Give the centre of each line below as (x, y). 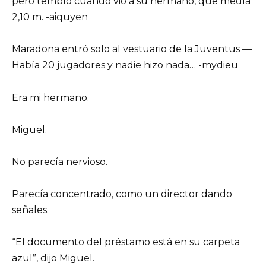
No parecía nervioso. (60, 161)
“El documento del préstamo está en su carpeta (126, 242)
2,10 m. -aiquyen (50, 17)
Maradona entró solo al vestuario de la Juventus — (132, 49)
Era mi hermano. (50, 97)
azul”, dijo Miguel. (53, 258)
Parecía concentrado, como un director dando (122, 194)
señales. (30, 210)
